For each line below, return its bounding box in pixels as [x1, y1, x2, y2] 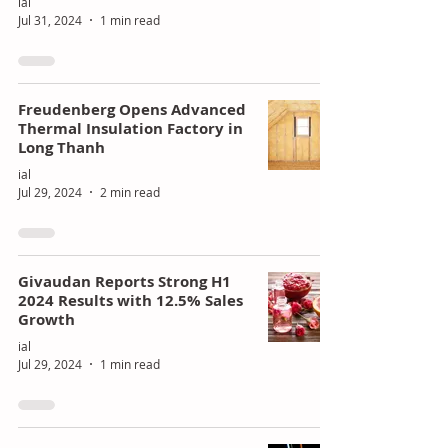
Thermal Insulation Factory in [18, 117, 243, 139]
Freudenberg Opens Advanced [18, 98, 246, 120]
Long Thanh [18, 136, 105, 158]
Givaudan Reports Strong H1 [18, 270, 231, 292]
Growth [18, 308, 75, 330]
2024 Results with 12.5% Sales [18, 289, 243, 311]
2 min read [100, 183, 160, 200]
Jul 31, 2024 [18, 11, 82, 28]
